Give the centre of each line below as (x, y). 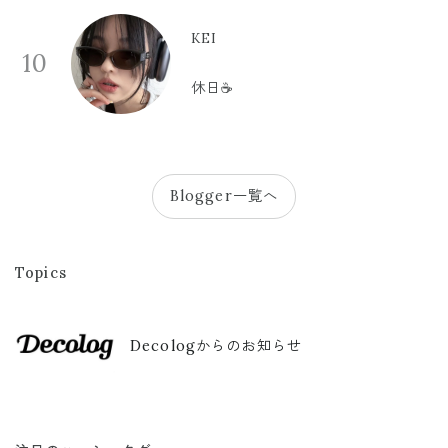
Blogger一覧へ (224, 195)
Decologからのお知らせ (216, 346)
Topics (41, 272)
